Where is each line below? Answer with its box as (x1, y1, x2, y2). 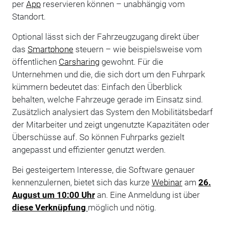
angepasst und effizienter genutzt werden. (12, 144, 166, 155)
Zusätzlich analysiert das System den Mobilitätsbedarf (12, 106, 213, 117)
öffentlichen (12, 56, 59, 67)
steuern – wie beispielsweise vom (73, 44, 202, 54)
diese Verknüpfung (12, 202, 86, 212)
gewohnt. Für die (99, 56, 163, 67)
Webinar (151, 177, 182, 187)
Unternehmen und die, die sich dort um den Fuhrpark (12, 69, 205, 79)
